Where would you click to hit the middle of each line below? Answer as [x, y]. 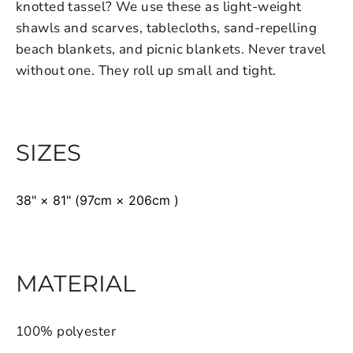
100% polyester [66, 331]
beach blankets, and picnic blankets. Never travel [171, 49]
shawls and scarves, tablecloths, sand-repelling [166, 28]
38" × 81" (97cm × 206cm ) [97, 201]
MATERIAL [76, 283]
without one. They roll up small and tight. [146, 70]
